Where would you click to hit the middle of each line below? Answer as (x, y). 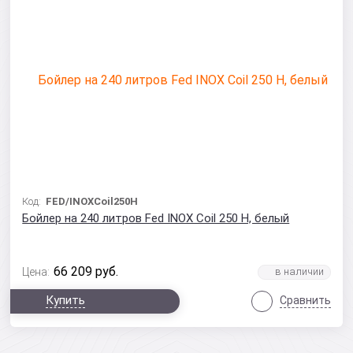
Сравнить (305, 300)
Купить (66, 300)
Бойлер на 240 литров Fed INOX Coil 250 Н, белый (156, 218)
